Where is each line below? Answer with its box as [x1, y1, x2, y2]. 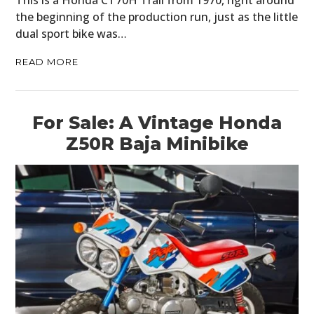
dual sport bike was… [15, 26, 128, 42]
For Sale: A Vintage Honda [32, 112, 282, 134]
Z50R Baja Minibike [65, 133, 249, 155]
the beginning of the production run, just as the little [15, 9, 299, 25]
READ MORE [15, 56, 79, 68]
